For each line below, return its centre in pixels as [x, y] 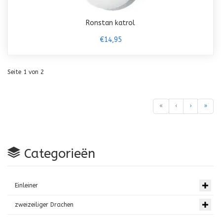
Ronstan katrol [110, 23]
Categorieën [58, 154]
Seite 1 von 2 [26, 72]
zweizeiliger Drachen [44, 205]
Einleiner [26, 185]
